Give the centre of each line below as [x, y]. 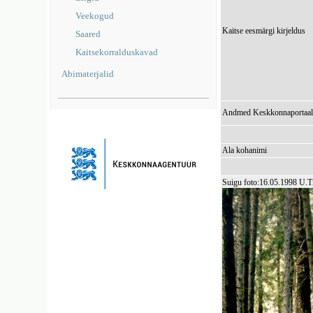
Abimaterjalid [88, 74]
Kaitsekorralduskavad [117, 52]
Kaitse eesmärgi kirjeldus [264, 31]
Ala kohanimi [245, 150]
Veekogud [95, 16]
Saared [88, 34]
